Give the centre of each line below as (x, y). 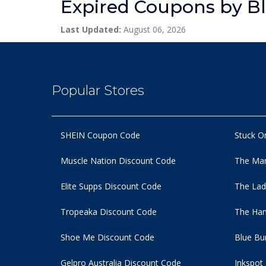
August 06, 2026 (153, 29)
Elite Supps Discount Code (111, 186)
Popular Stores (98, 91)
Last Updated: (91, 29)
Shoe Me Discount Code (107, 237)
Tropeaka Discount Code (109, 212)
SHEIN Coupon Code (100, 135)
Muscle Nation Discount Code (118, 161)
